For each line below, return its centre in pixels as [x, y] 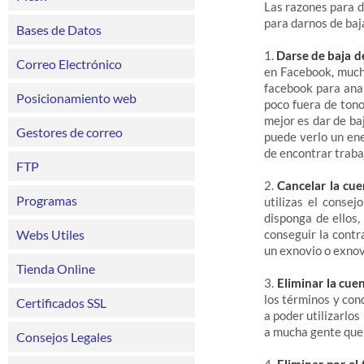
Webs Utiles [50, 234]
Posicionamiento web [76, 98]
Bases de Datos [59, 30]
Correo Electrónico [69, 64]
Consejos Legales [64, 337]
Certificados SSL [61, 303]
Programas [47, 200]
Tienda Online [56, 269]
